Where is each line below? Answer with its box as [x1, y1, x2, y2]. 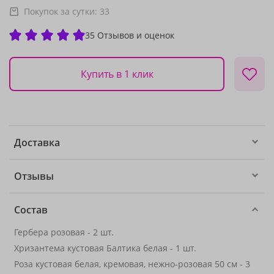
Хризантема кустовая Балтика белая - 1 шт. [14, 242, 196, 254]
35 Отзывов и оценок [85, 29, 174, 41]
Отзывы [14, 169, 54, 183]
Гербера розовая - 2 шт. [14, 226, 114, 238]
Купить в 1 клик [80, 67, 154, 81]
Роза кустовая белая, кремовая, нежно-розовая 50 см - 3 [14, 258, 250, 270]
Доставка [14, 136, 60, 149]
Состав [14, 203, 48, 217]
